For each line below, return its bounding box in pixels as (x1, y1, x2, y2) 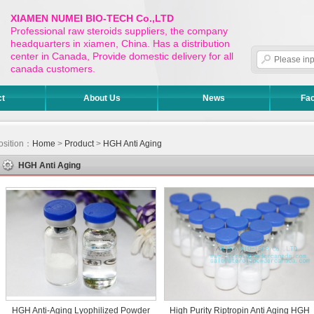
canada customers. (11, 63, 95, 74)
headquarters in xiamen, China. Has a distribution (11, 38, 230, 49)
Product (64, 139, 94, 149)
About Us (83, 93, 121, 103)
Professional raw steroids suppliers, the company (11, 25, 228, 36)
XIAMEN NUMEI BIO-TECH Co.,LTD (11, 13, 174, 24)
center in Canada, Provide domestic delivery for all (11, 50, 233, 62)
